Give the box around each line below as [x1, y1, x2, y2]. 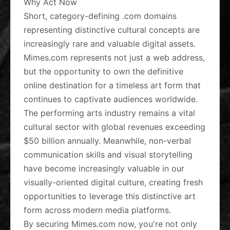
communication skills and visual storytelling [24, 149, 193, 160]
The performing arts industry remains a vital [24, 108, 195, 118]
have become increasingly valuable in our [24, 163, 184, 174]
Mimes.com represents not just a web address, [24, 52, 205, 63]
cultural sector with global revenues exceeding [24, 122, 205, 132]
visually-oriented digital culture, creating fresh [24, 177, 203, 187]
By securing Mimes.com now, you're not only [24, 219, 197, 229]
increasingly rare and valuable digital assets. [24, 39, 196, 49]
